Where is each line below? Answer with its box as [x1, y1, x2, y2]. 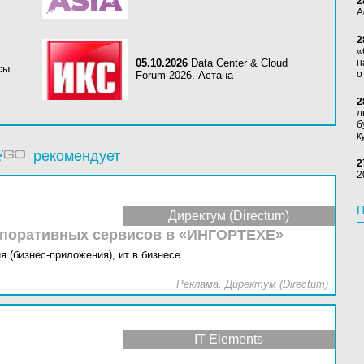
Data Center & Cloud [190, 57, 288, 69]
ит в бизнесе [119, 249, 180, 261]
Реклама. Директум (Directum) [176, 278, 328, 290]
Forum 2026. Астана [135, 69, 233, 81]
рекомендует [32, 148, 120, 164]
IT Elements [194, 332, 263, 346]
